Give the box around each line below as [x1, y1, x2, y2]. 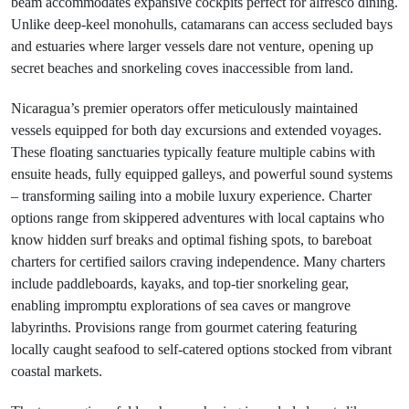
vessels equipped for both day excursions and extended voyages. [11, 122, 382, 138]
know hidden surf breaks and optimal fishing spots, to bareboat [11, 232, 372, 247]
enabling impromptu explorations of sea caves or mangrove [11, 298, 351, 313]
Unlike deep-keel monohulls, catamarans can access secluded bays [11, 16, 393, 32]
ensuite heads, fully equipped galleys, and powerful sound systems [11, 166, 393, 182]
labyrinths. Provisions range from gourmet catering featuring [11, 320, 357, 335]
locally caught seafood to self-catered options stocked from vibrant [11, 341, 392, 357]
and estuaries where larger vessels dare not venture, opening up [11, 38, 373, 54]
